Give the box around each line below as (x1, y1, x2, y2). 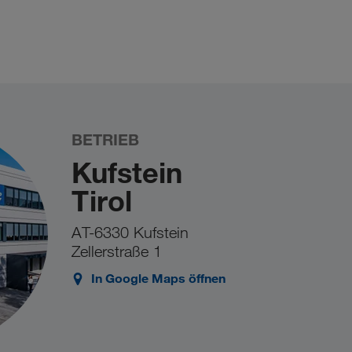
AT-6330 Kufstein (71, 223, 189, 243)
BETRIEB (71, 130, 139, 150)
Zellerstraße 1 (71, 242, 162, 262)
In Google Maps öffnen (91, 270, 225, 287)
